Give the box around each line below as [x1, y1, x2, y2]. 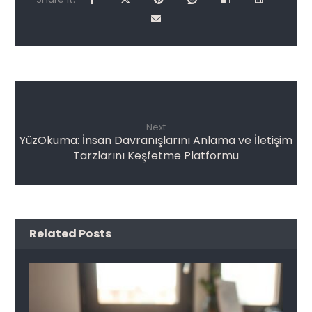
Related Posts [29, 226, 112, 242]
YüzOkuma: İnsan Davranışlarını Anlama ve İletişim [19, 132, 292, 149]
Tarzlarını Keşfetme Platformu [73, 148, 239, 164]
